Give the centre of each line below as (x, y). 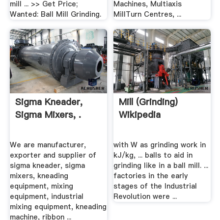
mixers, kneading (39, 176)
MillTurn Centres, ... (148, 14)
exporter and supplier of (53, 155)
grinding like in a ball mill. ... (161, 165)
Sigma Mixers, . (48, 115)
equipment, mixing (41, 186)
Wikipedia (140, 115)
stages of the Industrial (155, 186)
